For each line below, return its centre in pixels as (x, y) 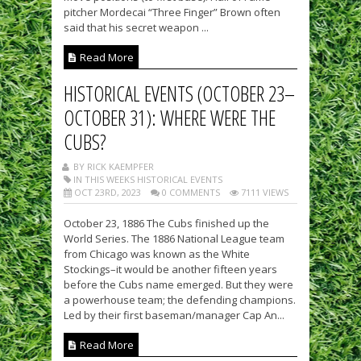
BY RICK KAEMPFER (112, 166)
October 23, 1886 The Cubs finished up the (166, 223)
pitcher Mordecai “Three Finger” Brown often (172, 12)
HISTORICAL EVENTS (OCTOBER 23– (179, 93)
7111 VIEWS (263, 192)
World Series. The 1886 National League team (174, 239)
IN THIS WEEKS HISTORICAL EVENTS (147, 179)
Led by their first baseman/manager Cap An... (174, 315)
